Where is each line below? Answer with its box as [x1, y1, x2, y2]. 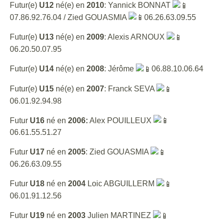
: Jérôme [104, 65, 136, 73]
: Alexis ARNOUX [104, 33, 167, 42]
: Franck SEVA [104, 84, 156, 93]
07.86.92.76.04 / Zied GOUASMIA [10, 13, 129, 22]
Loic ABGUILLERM [86, 179, 156, 188]
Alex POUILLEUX [88, 116, 153, 125]
